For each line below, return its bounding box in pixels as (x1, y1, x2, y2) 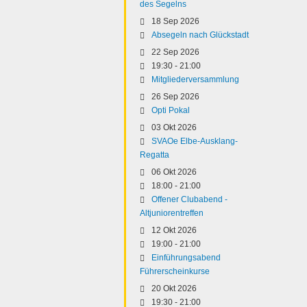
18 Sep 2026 (151, 16, 199, 26)
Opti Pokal (151, 106, 190, 115)
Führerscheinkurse (140, 267, 210, 276)
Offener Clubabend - (151, 195, 228, 204)
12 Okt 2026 (151, 225, 197, 235)
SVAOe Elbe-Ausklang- (151, 136, 238, 146)
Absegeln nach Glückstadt (151, 30, 249, 40)
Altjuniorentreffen (140, 208, 204, 218)
